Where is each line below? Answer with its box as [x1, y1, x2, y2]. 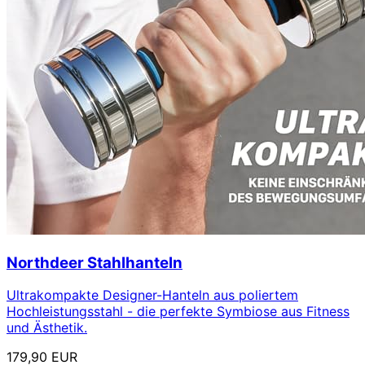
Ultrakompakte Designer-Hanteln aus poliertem [7, 287, 298, 304]
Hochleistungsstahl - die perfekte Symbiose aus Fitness [7, 303, 350, 320]
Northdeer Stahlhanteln [7, 253, 182, 272]
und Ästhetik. [7, 319, 87, 336]
